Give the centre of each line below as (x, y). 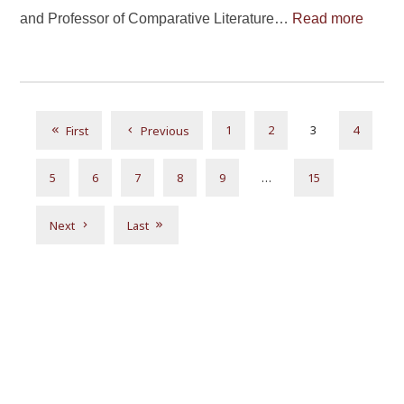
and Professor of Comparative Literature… (156, 19)
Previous (165, 130)
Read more (328, 19)
